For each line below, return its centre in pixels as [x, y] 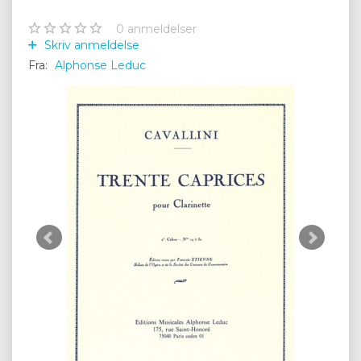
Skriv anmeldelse [90, 45]
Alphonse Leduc [100, 65]
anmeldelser [160, 29]
